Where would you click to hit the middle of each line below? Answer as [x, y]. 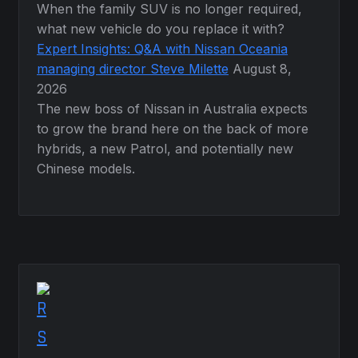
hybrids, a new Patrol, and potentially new [165, 149]
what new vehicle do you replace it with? [161, 29]
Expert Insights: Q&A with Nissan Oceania [163, 49]
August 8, [263, 69]
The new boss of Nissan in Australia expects [173, 109]
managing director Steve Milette [133, 69]
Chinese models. [86, 169]
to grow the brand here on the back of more [173, 129]
